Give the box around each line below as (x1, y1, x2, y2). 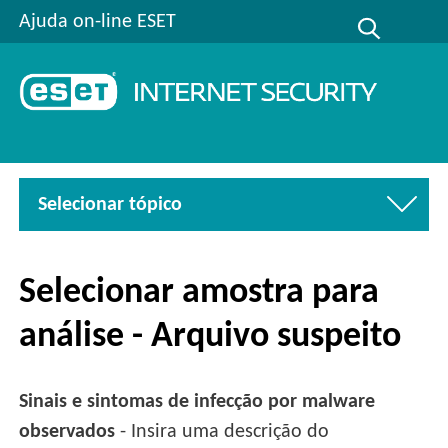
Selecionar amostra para (19, 274, 380, 311)
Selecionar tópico (38, 194, 183, 215)
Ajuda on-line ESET (19, 11, 177, 32)
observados (19, 422, 121, 443)
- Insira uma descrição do (120, 422, 330, 443)
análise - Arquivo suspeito (19, 318, 402, 355)
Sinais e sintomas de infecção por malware (19, 392, 376, 413)
